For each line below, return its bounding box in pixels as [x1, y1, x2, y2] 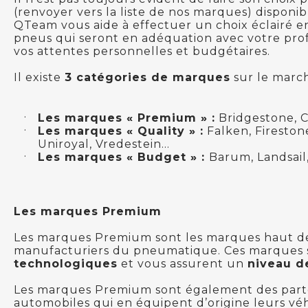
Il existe [14, 70, 65, 84]
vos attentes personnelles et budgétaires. [14, 44, 270, 58]
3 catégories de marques [65, 70, 230, 84]
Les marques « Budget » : [38, 150, 209, 164]
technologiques [14, 256, 118, 270]
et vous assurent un [118, 256, 247, 270]
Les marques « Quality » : [38, 124, 203, 137]
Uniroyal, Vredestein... [38, 137, 170, 151]
